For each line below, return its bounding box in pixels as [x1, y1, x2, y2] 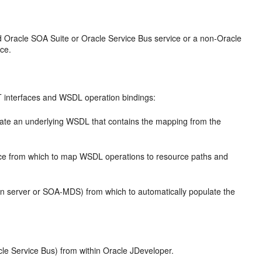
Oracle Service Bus [81, 32, 153, 44]
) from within [55, 244, 104, 256]
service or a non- [152, 32, 218, 44]
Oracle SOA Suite [4, 32, 70, 44]
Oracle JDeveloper [103, 244, 172, 256]
